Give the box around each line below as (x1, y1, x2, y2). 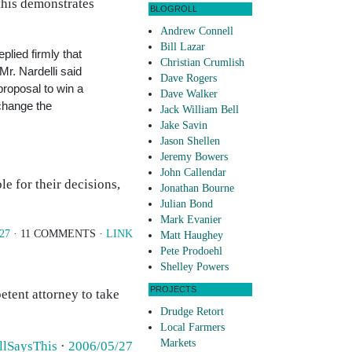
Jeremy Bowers (160, 151, 228, 163)
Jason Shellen (160, 135, 220, 148)
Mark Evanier (160, 214, 222, 226)
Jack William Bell (160, 104, 239, 116)
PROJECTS (150, 284, 196, 295)
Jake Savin (160, 119, 207, 132)
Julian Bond (160, 198, 213, 211)
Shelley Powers (160, 261, 229, 273)
